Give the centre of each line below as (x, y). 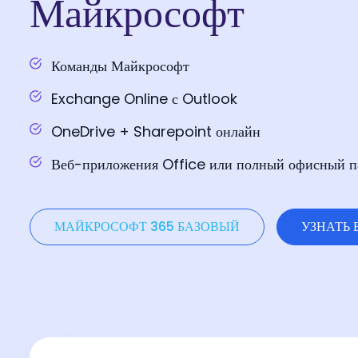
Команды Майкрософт (120, 66)
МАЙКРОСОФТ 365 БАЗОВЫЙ (147, 227)
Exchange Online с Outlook (144, 99)
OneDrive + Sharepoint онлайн (156, 132)
